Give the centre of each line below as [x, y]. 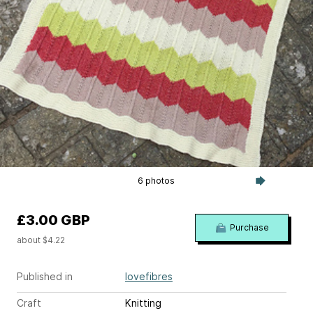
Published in [45, 277]
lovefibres [149, 277]
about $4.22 [41, 240]
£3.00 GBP [53, 220]
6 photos [156, 181]
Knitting [143, 303]
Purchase [249, 228]
